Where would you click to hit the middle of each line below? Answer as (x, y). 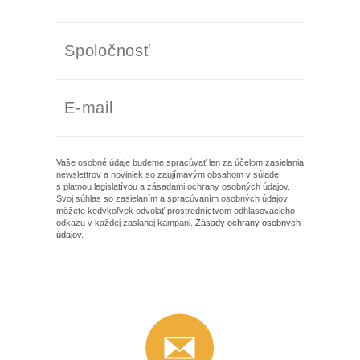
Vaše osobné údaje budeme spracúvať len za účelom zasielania (180, 162)
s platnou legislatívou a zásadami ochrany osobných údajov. (173, 186)
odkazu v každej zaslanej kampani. (126, 222)
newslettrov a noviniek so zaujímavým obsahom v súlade (168, 174)
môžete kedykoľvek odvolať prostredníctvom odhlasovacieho (176, 210)
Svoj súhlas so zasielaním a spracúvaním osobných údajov (172, 198)
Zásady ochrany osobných (248, 222)
